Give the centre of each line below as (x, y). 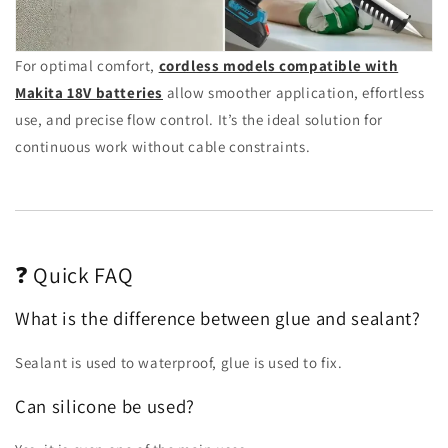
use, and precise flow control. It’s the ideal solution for (199, 119)
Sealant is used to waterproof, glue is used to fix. (179, 362)
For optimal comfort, (87, 65)
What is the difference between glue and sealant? (218, 318)
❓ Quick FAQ (74, 274)
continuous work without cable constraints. (163, 146)
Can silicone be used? (105, 405)
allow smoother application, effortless (294, 92)
